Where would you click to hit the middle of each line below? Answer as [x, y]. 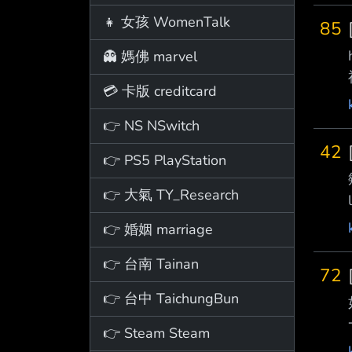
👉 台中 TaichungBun [171, 298]
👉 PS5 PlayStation [165, 160]
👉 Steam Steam [156, 333]
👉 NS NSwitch [151, 125]
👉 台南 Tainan [151, 264]
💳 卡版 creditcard [160, 91]
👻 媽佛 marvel [150, 56]
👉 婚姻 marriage [158, 229]
